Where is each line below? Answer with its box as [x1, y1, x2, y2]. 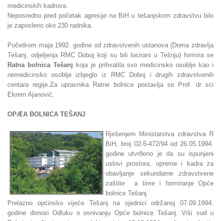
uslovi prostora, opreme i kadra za [106, 160, 214, 167]
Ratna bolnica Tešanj [7, 61, 73, 69]
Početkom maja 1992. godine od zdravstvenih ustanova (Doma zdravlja [7, 41, 214, 49]
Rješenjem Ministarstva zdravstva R [106, 130, 214, 138]
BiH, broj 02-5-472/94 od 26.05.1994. [106, 140, 214, 147]
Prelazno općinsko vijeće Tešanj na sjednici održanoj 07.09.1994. [7, 199, 214, 207]
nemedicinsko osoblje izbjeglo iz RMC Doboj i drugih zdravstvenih [7, 71, 214, 78]
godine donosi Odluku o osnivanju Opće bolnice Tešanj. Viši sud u [7, 209, 214, 217]
